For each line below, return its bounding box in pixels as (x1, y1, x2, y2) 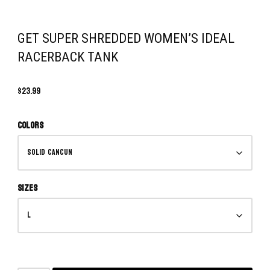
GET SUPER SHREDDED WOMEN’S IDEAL (17, 30, 234, 46)
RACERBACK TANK (17, 49, 118, 64)
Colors (17, 118, 43, 134)
